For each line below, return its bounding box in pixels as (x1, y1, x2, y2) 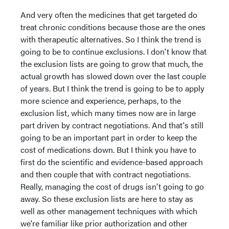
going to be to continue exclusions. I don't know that (20, 45, 207, 57)
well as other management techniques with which (20, 204, 197, 217)
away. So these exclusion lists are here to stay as (20, 192, 193, 204)
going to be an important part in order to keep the (20, 131, 197, 143)
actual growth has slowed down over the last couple (20, 70, 206, 82)
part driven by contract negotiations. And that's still (20, 119, 203, 131)
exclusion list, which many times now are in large (20, 106, 196, 119)
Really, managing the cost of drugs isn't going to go (20, 180, 204, 192)
